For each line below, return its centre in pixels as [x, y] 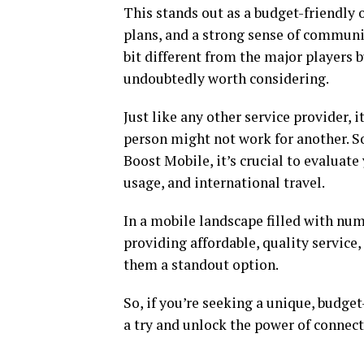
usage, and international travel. [224, 182]
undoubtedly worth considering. [226, 78]
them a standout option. [201, 264]
